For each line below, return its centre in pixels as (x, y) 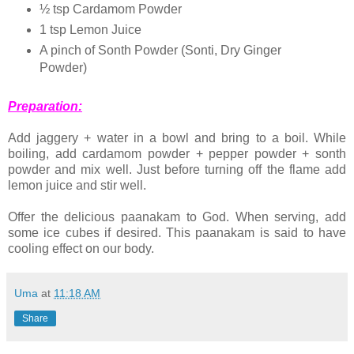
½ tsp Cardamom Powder (110, 9)
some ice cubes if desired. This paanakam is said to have (177, 232)
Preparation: (45, 106)
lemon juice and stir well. (77, 185)
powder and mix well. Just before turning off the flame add (177, 169)
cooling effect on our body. (81, 248)
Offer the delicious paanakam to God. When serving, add (177, 217)
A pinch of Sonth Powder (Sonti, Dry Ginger (160, 50)
